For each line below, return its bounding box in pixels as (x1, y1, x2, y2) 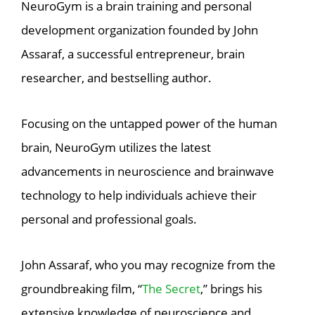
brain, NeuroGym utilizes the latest (21, 139, 211, 156)
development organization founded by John (21, 22, 258, 39)
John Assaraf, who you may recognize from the (21, 256, 276, 273)
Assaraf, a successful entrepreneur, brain (21, 46, 245, 63)
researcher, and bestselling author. (21, 70, 212, 86)
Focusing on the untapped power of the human (21, 115, 277, 132)
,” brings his (200, 280, 262, 297)
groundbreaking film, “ (21, 280, 142, 297)
